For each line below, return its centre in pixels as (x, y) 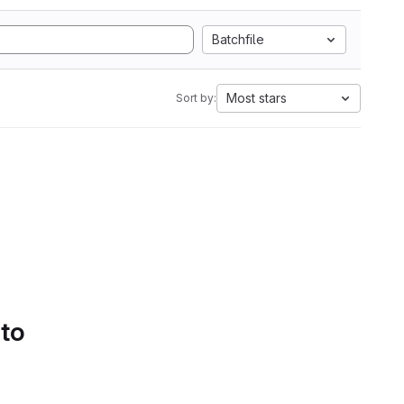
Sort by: (196, 98)
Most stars (257, 98)
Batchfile (238, 39)
